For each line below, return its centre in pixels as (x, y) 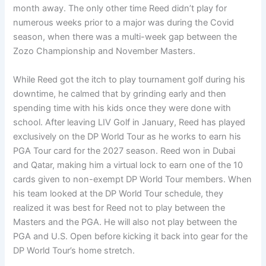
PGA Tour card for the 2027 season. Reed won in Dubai (124, 151)
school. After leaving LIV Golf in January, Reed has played (129, 122)
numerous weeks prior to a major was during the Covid (124, 23)
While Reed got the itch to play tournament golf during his (129, 79)
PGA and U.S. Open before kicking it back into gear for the (131, 236)
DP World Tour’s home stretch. (74, 250)
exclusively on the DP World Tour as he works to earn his (127, 136)
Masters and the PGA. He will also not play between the (125, 222)
